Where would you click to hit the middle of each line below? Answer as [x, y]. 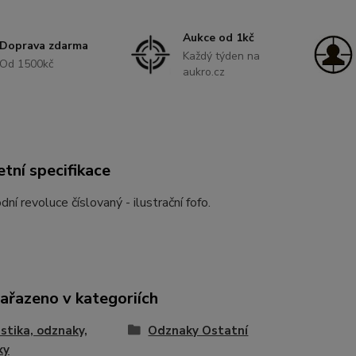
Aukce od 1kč [218, 37]
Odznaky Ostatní [198, 330]
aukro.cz [203, 72]
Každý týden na [221, 56]
